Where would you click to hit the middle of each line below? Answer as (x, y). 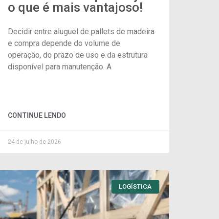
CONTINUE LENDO (37, 115)
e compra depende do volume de (64, 43)
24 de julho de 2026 (34, 142)
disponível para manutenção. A (60, 66)
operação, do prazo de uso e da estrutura (78, 55)
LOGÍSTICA (135, 187)
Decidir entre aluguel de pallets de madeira (81, 31)
